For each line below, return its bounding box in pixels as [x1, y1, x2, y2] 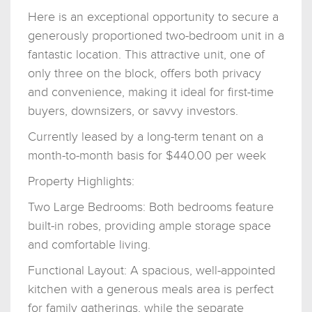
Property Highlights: [28, 173, 134, 189]
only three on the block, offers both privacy [28, 65, 261, 81]
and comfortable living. [28, 237, 150, 252]
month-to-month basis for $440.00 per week [28, 148, 266, 163]
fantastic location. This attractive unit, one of [28, 47, 265, 62]
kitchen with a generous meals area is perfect [28, 281, 274, 297]
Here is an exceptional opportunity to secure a [28, 9, 279, 24]
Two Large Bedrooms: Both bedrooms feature [28, 199, 274, 214]
